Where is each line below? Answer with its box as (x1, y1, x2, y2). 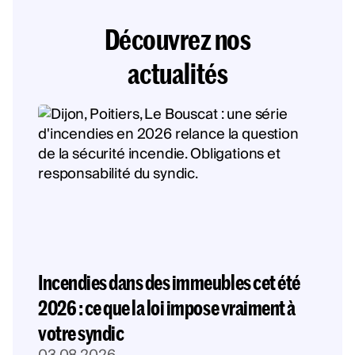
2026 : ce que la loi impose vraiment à (38, 295, 296, 319)
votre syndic (38, 320, 124, 345)
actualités (127, 55, 228, 90)
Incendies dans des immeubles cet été (38, 269, 300, 294)
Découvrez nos (104, 21, 251, 55)
